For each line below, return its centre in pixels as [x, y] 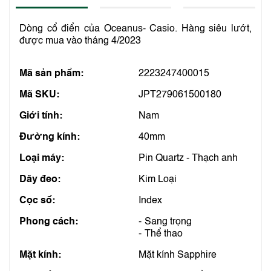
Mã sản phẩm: [51, 74]
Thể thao [164, 234]
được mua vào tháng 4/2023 [80, 41]
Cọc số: [37, 201]
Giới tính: [41, 116]
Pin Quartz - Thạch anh [188, 158]
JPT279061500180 [180, 95]
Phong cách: [49, 222]
